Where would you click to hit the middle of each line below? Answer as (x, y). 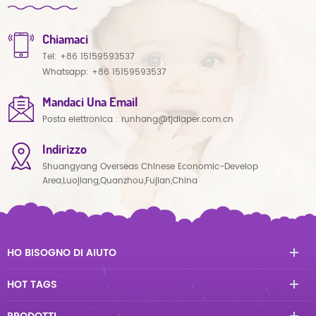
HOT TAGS (32, 285)
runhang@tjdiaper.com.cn (177, 120)
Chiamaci (65, 39)
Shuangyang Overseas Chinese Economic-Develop (150, 167)
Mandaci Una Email (90, 102)
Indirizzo (65, 149)
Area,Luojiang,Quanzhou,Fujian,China (120, 181)
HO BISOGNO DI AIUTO (62, 253)
